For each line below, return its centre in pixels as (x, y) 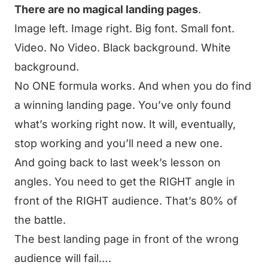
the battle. (40, 220)
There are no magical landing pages (106, 9)
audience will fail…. (63, 258)
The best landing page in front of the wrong (127, 239)
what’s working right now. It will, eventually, (125, 124)
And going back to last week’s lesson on (118, 162)
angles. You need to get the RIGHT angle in (125, 182)
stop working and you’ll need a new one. (118, 143)
